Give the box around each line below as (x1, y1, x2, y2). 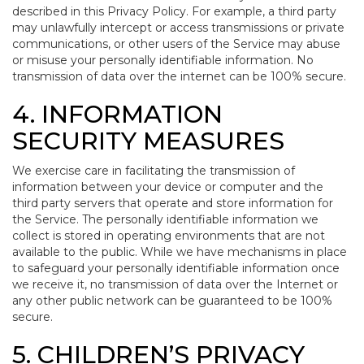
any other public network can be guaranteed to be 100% (12, 293, 332, 308)
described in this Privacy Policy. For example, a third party (12, 4, 336, 19)
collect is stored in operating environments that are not (12, 228, 325, 243)
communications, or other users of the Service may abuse (12, 37, 340, 51)
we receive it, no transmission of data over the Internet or (12, 277, 338, 292)
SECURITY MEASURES (12, 126, 284, 156)
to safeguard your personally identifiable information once (12, 261, 340, 275)
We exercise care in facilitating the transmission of (12, 163, 295, 178)
